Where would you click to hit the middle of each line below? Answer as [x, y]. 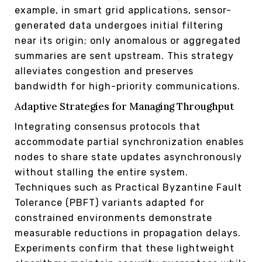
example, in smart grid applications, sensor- [123, 10]
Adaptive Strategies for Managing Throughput [124, 106]
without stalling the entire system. [101, 172]
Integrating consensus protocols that [108, 126]
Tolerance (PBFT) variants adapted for [110, 202]
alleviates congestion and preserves [104, 71]
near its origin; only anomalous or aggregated [128, 40]
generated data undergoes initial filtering [119, 25]
